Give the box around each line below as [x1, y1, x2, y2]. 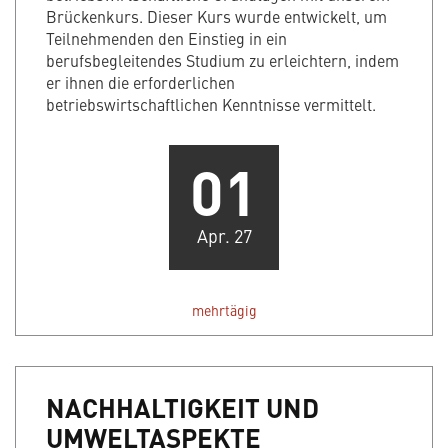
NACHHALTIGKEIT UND [46, 388, 319, 427]
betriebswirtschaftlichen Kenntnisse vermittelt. [46, 93, 376, 116]
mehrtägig [191, 300, 257, 321]
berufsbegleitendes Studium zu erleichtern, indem [46, 49, 399, 72]
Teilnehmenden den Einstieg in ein [46, 27, 287, 50]
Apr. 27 [196, 223, 252, 249]
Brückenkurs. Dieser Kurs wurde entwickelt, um [46, 5, 387, 28]
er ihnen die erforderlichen [46, 71, 235, 94]
